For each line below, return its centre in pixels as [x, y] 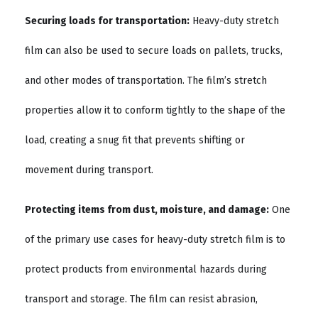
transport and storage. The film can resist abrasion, [141, 300]
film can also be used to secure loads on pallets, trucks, [154, 50]
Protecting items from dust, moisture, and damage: [147, 210]
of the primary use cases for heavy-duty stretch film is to [155, 240]
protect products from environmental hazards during [146, 270]
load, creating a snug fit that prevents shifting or [135, 140]
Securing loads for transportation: [107, 21]
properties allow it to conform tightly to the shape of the [155, 110]
